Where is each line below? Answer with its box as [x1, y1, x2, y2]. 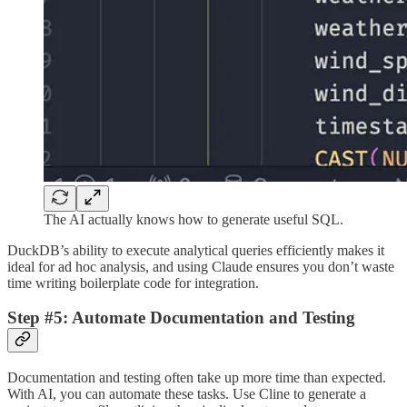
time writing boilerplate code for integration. [7, 274, 259, 291]
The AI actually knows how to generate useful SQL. [44, 211, 343, 227]
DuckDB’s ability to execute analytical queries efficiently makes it [7, 242, 384, 258]
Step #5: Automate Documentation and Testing [7, 308, 355, 328]
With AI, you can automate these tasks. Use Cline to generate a [7, 386, 366, 402]
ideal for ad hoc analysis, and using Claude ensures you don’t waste [7, 258, 394, 274]
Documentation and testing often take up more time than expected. [7, 370, 386, 386]
